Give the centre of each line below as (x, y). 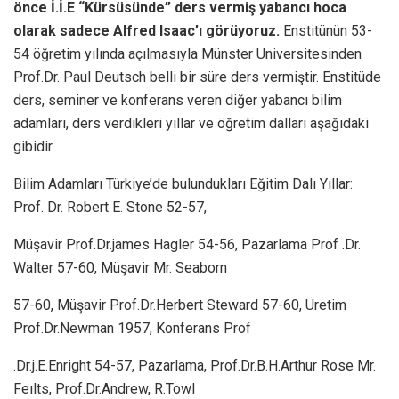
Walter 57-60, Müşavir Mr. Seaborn (120, 267)
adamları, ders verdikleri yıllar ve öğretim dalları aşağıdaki (191, 123)
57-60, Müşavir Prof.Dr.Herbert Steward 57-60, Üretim (180, 305)
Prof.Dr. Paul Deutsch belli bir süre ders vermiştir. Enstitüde (197, 77)
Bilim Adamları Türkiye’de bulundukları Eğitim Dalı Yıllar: (183, 183)
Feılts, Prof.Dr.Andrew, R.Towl (104, 388)
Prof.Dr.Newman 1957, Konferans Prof (132, 328)
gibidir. (34, 146)
